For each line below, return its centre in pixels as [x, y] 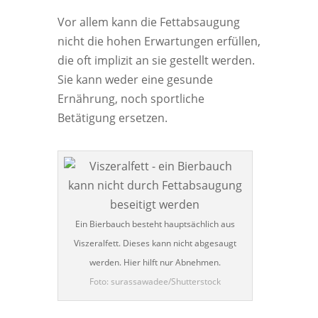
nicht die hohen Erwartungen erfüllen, [159, 41]
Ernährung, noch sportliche [131, 99]
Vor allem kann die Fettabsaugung [148, 22]
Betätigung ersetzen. [112, 118]
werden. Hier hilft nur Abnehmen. [155, 262]
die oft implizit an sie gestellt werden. [156, 60]
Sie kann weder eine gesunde [135, 79]
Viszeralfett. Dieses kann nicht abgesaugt [155, 243]
